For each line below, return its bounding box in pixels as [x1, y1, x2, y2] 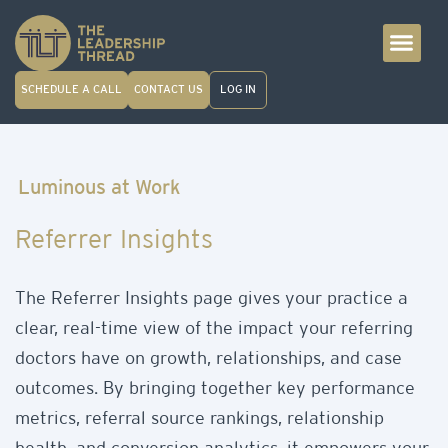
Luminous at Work [18, 178, 181, 198]
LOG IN [220, 84, 256, 95]
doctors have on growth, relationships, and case [15, 350, 402, 367]
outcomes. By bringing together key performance [15, 380, 415, 397]
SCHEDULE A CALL [21, 84, 122, 95]
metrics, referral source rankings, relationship [15, 410, 384, 427]
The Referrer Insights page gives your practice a [15, 290, 408, 307]
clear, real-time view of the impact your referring [15, 320, 413, 337]
